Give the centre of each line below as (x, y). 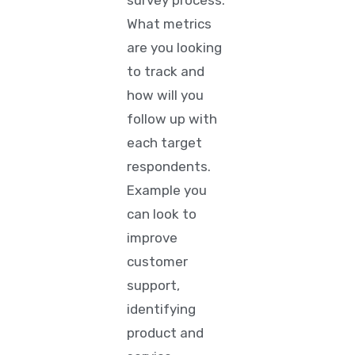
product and (166, 333)
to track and (166, 71)
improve (153, 238)
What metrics (170, 24)
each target (165, 143)
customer (158, 261)
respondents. (169, 166)
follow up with (172, 119)
